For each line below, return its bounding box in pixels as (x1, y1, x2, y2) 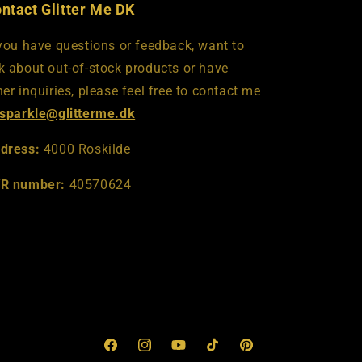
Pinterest (238, 347, 288, 360)
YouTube (170, 347, 217, 360)
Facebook (102, 347, 155, 360)
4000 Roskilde (40, 141, 131, 157)
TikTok (204, 347, 239, 360)
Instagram (136, 347, 193, 360)
